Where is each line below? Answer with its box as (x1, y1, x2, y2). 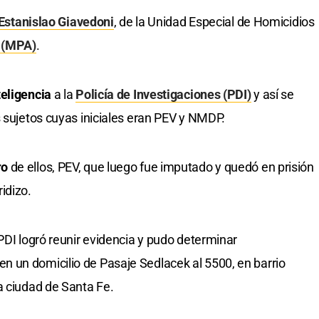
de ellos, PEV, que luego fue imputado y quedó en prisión (10, 159, 314, 175)
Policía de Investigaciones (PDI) (75, 87, 251, 103)
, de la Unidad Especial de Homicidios (113, 14, 315, 30)
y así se (251, 87, 294, 103)
